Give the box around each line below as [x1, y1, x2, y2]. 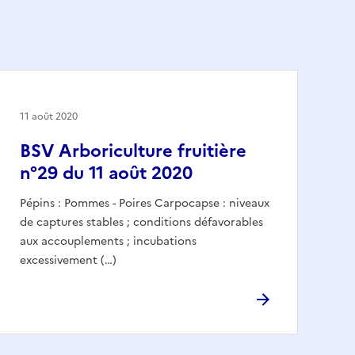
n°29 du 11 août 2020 [20, 159, 193, 186]
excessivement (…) [20, 251, 116, 269]
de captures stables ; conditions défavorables [20, 213, 263, 231]
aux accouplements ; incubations [20, 232, 197, 250]
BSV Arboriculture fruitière [20, 137, 246, 164]
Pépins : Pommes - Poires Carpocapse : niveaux [20, 194, 269, 212]
